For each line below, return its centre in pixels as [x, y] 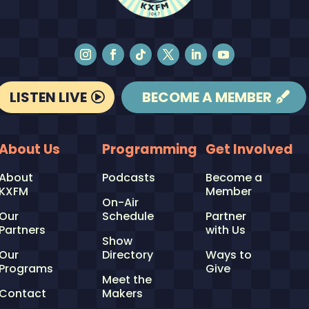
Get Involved [249, 150]
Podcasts [128, 178]
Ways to [228, 255]
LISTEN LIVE [48, 98]
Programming [149, 150]
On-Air [120, 203]
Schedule [128, 217]
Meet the [127, 280]
